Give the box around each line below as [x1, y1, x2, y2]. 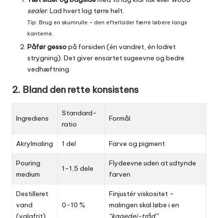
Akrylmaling [16, 139, 53, 148]
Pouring [16, 158, 40, 167]
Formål [109, 113, 130, 123]
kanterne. [27, 30, 54, 37]
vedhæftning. [27, 64, 71, 73]
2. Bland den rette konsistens [12, 83, 139, 95]
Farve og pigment [109, 139, 165, 148]
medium [16, 169, 40, 179]
